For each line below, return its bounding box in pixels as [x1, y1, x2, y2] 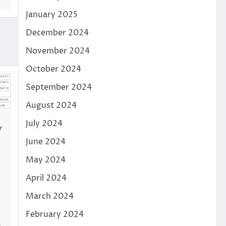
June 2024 [25, 136, 66, 147]
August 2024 [25, 100, 77, 111]
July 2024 [25, 118, 63, 129]
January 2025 [25, 9, 78, 20]
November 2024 [25, 45, 90, 56]
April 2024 [25, 173, 67, 184]
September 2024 [25, 82, 92, 93]
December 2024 [25, 27, 89, 38]
